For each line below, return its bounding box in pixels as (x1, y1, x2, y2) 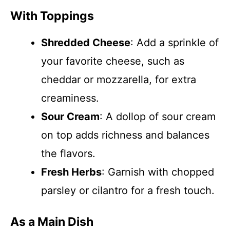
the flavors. (41, 147, 95, 160)
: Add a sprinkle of (130, 36, 219, 49)
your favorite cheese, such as (41, 55, 184, 67)
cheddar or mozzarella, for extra (41, 73, 196, 86)
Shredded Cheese (41, 36, 130, 49)
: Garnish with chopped (102, 166, 214, 178)
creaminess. (41, 92, 99, 104)
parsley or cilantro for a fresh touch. (41, 184, 215, 197)
